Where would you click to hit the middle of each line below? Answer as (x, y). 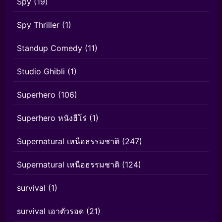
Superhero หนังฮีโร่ (52, 118)
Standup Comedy (50, 48)
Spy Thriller (38, 25)
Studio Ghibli (41, 71)
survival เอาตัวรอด (50, 211)
